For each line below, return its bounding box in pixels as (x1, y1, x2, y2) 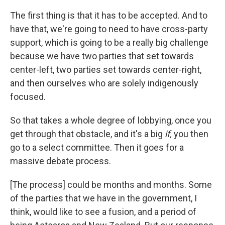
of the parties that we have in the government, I (10, 193, 197, 203)
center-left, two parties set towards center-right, (10, 64, 201, 75)
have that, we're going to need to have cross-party (10, 24, 208, 34)
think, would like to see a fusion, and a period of (10, 206, 196, 217)
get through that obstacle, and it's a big (10, 129, 163, 139)
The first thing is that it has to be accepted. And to (10, 10, 207, 21)
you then (174, 129, 208, 139)
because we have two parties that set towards (10, 51, 194, 61)
